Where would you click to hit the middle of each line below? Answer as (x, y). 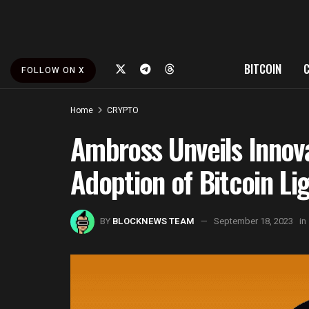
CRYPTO (123, 110)
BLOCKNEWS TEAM (153, 221)
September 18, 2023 (253, 221)
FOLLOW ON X (53, 70)
